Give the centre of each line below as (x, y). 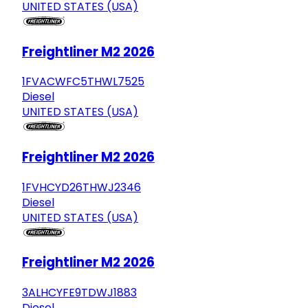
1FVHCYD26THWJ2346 (81, 187)
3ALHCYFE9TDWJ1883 (79, 293)
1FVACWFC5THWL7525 (83, 82)
